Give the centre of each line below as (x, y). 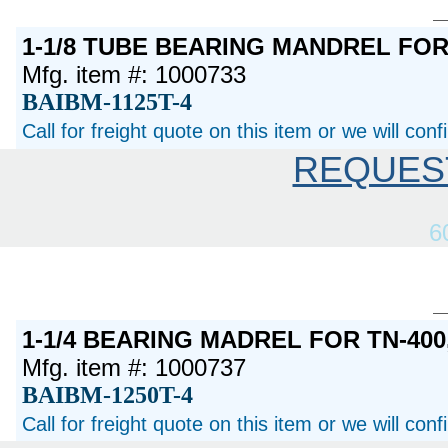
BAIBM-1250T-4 (108, 394)
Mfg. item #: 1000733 (134, 75)
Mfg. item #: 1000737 (134, 367)
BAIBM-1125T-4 (107, 102)
